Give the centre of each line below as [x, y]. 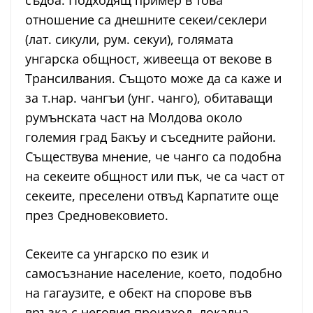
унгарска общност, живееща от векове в [148, 59]
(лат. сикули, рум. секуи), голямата [129, 39]
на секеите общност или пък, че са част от [155, 176]
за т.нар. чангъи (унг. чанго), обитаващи [149, 98]
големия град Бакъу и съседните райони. [151, 137]
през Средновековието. [97, 216]
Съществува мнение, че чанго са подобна [153, 157]
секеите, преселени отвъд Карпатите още [152, 196]
